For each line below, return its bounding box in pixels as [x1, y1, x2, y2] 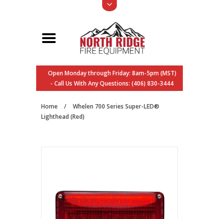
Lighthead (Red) [41, 112, 85, 121]
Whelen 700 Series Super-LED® [73, 102, 159, 110]
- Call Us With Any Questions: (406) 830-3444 [50, 79, 174, 88]
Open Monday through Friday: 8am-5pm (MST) [47, 69, 176, 77]
